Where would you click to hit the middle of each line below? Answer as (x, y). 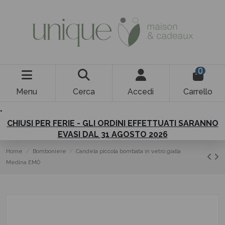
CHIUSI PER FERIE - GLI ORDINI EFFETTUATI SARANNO (113, 123)
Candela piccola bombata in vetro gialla (129, 151)
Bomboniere (49, 151)
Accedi (141, 92)
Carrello (198, 92)
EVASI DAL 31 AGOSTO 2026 (113, 134)
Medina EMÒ (23, 162)
